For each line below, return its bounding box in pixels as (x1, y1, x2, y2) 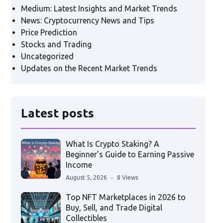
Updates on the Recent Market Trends (20, 64, 157, 73)
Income (65, 160, 92, 170)
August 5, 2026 (65, 174, 107, 181)
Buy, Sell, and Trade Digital (65, 203, 162, 213)
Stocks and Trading (20, 40, 92, 49)
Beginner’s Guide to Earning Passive (65, 150, 194, 159)
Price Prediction (20, 28, 77, 37)
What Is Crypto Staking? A (65, 139, 159, 149)
